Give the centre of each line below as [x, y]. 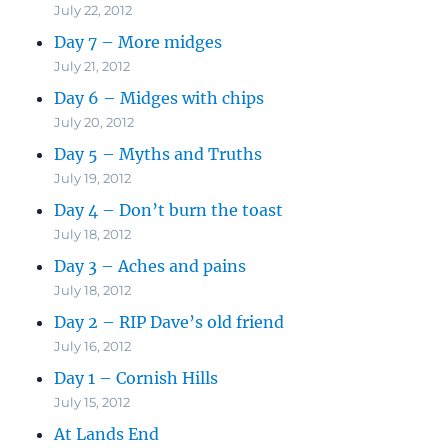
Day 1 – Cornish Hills [136, 378]
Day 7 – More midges [138, 42]
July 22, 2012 [93, 10]
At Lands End [107, 434]
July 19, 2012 [93, 178]
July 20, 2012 [94, 122]
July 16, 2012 [93, 346]
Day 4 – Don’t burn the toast [169, 210]
